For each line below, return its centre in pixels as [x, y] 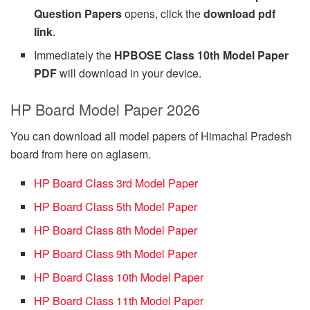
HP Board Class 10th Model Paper [119, 277]
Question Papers [78, 14]
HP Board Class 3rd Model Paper [116, 183]
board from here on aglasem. [81, 154]
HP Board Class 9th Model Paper [116, 254]
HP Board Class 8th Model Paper [116, 230]
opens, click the [163, 14]
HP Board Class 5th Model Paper [116, 207]
